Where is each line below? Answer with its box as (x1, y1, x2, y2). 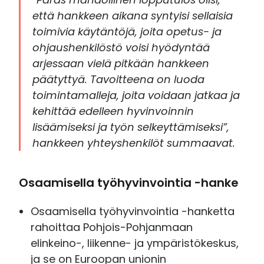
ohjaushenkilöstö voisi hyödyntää (32, 39, 210, 55)
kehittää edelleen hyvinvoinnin (32, 103, 194, 118)
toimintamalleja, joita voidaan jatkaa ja (32, 87, 240, 103)
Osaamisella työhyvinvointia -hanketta (31, 203, 235, 219)
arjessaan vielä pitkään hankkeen (32, 55, 210, 71)
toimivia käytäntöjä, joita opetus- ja (32, 24, 222, 39)
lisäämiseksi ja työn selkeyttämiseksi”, (32, 119, 230, 134)
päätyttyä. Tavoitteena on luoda (32, 71, 205, 87)
